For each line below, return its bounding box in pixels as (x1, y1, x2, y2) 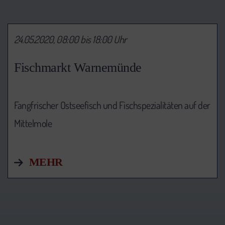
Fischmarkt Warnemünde (14, 60, 142, 75)
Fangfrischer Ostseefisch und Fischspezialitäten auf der (14, 98, 210, 111)
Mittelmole (14, 116, 52, 130)
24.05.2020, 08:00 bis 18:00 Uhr (14, 33, 127, 46)
